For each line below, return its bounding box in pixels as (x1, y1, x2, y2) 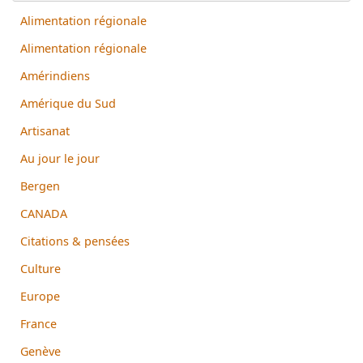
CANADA (20, 205, 67, 221)
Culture (20, 260, 61, 276)
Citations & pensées (20, 233, 130, 249)
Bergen (20, 177, 60, 194)
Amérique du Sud (20, 95, 116, 111)
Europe (20, 288, 60, 304)
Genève (20, 343, 61, 359)
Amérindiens (20, 67, 90, 83)
